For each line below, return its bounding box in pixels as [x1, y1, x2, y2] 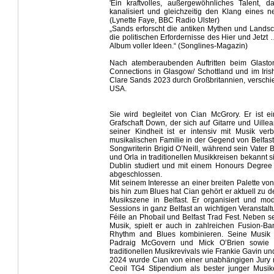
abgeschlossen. [109, 170, 162, 179]
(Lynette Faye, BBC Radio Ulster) [109, 16, 220, 24]
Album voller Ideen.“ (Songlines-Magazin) [109, 42, 248, 50]
